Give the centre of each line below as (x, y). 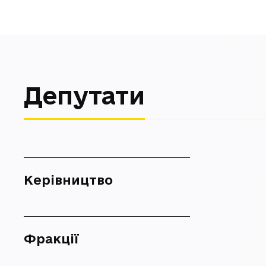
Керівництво (68, 180)
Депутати (84, 95)
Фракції (51, 239)
